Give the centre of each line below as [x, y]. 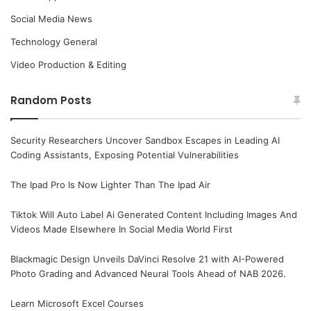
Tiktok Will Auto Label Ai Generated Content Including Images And [154, 214]
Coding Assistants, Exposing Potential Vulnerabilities [125, 154]
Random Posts [51, 100]
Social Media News [51, 18]
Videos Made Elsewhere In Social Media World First [121, 229]
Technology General [54, 41]
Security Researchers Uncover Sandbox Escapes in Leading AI [145, 140]
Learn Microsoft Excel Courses [77, 303]
